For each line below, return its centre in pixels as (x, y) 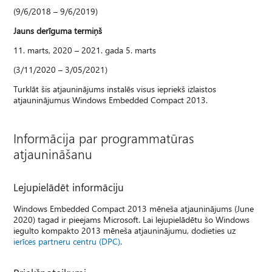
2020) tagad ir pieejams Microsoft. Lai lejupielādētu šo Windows (132, 219)
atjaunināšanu (53, 153)
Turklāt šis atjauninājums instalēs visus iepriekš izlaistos (115, 89)
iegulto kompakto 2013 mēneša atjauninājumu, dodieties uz (125, 230)
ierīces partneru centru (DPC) (67, 241)
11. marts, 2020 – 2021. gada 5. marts (85, 50)
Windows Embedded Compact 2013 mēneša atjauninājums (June (134, 208)
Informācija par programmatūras (104, 138)
